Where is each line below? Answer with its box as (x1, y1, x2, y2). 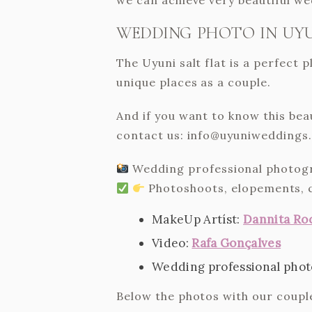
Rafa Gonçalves (192, 235, 281, 251)
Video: (152, 235, 192, 251)
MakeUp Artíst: (152, 212, 244, 228)
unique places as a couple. (116, 75, 271, 90)
